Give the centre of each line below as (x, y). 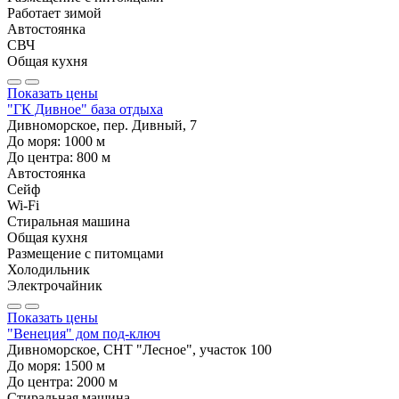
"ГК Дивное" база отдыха (85, 109)
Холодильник (49, 269)
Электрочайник (55, 285)
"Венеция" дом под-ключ (84, 333)
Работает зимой (54, 12)
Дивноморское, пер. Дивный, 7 (102, 125)
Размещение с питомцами (85, 253)
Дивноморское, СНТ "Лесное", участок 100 (139, 349)
